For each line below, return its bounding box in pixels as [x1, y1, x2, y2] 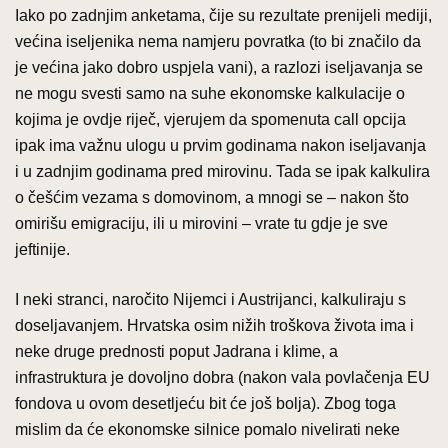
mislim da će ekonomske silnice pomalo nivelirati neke [15, 420, 400, 438]
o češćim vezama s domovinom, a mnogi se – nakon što [15, 188, 409, 206]
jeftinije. [15, 240, 70, 258]
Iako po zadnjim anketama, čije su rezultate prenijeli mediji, [15, 6, 432, 24]
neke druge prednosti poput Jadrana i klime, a [15, 342, 338, 360]
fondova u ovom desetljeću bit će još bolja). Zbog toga [15, 394, 396, 412]
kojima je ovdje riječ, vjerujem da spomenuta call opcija [15, 110, 406, 128]
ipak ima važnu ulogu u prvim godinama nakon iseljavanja [15, 136, 426, 154]
